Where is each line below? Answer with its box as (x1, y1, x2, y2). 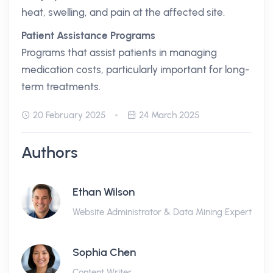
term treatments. (21, 80, 101, 93)
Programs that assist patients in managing (21, 46, 217, 58)
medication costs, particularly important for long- (21, 63, 249, 76)
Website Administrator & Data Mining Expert (73, 207, 252, 218)
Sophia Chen (73, 246, 136, 259)
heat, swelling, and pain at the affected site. (21, 6, 225, 18)
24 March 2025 (139, 110, 199, 121)
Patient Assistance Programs (21, 29, 155, 41)
